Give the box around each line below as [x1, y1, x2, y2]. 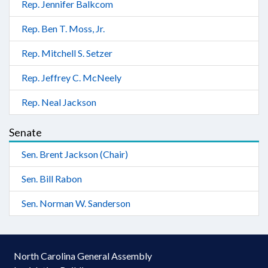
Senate [9, 126, 42, 139]
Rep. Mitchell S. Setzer [22, 47, 112, 59]
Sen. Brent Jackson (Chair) [22, 148, 128, 160]
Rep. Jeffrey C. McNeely [22, 72, 121, 83]
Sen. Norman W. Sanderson [22, 197, 130, 209]
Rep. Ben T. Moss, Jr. [22, 23, 105, 34]
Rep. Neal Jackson [22, 96, 96, 108]
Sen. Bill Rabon [22, 173, 82, 184]
